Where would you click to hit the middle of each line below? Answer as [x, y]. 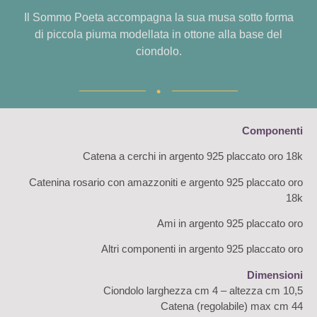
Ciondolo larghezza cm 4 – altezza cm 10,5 [203, 290]
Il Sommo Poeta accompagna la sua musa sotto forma [158, 18]
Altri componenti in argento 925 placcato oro [202, 249]
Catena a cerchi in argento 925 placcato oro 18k [193, 156]
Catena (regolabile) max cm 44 [232, 306]
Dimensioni [275, 275]
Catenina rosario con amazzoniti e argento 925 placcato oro [166, 182]
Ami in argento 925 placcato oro [230, 223]
